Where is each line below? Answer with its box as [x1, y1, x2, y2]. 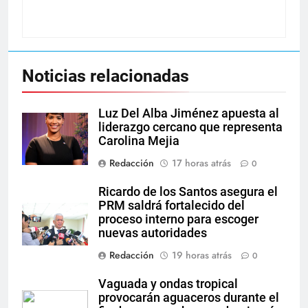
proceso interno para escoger [98, 212, 258, 226]
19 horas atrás [172, 247, 232, 262]
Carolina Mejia [98, 133, 179, 148]
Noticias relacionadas [22, 65, 189, 86]
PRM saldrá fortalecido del [98, 198, 245, 212]
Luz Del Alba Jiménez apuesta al [98, 106, 279, 120]
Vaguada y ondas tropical [98, 276, 238, 291]
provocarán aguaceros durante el [98, 290, 279, 305]
